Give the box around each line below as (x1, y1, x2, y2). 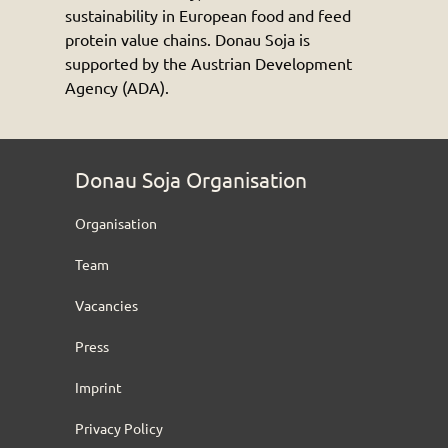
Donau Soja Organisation (74, 165, 307, 192)
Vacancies (74, 295, 138, 314)
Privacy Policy (74, 418, 163, 437)
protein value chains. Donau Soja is (64, 28, 310, 49)
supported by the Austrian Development (64, 52, 352, 73)
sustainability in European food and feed (64, 4, 351, 25)
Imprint (74, 377, 122, 396)
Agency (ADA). (64, 76, 169, 97)
